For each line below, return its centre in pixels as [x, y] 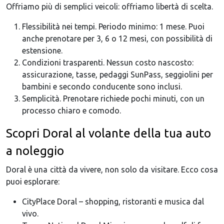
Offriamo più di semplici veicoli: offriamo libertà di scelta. [109, 7]
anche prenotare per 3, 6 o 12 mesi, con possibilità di [117, 39]
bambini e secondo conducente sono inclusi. [102, 87]
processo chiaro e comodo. [71, 111]
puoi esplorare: [33, 182]
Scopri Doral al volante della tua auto [108, 133]
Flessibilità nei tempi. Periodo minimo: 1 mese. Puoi [113, 27]
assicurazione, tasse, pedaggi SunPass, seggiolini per [117, 75]
